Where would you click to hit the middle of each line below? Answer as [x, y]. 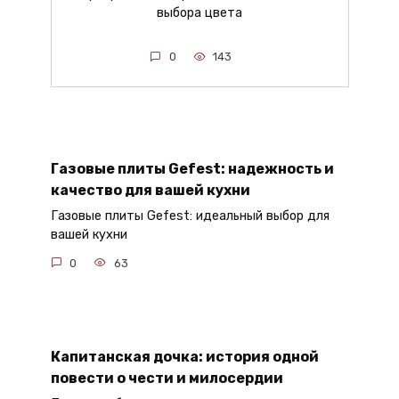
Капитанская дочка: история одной [184, 356]
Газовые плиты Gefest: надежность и [192, 168]
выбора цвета [199, 13]
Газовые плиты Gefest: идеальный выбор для [190, 216]
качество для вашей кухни [150, 190]
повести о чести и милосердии [167, 378]
